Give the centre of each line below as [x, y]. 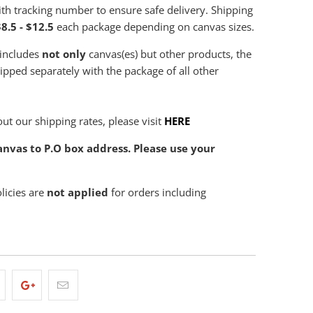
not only [64, 53]
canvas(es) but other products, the [169, 53]
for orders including [157, 192]
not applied [78, 192]
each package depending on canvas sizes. [154, 26]
